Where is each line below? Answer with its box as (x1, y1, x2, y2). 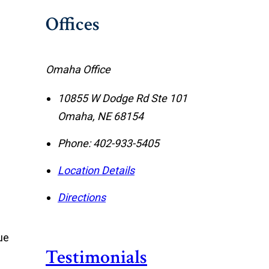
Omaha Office (46, 63, 110, 76)
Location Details (58, 164, 134, 177)
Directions (58, 191, 106, 204)
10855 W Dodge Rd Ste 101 (58, 92, 187, 104)
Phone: (58, 137, 91, 150)
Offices (46, 12, 100, 37)
